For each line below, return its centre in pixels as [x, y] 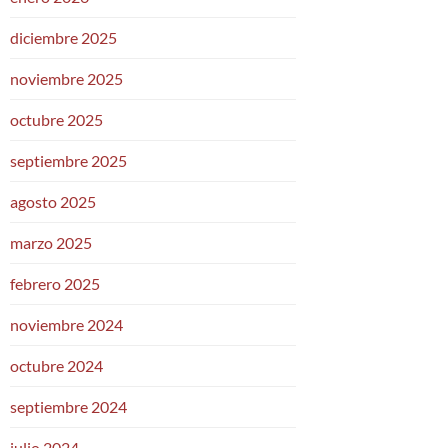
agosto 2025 [53, 201]
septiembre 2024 [68, 406]
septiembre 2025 [68, 160]
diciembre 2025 [63, 37]
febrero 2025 [55, 283]
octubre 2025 [56, 119]
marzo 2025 [51, 242]
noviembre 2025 [66, 78]
